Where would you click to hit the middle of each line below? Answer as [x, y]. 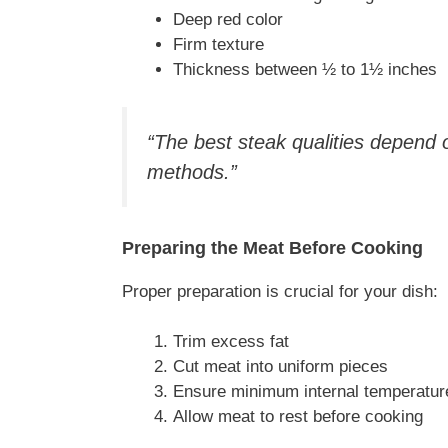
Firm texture [218, 44]
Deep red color [228, 19]
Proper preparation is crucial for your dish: [280, 291]
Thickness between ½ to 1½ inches [305, 69]
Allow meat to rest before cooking [298, 417]
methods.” [192, 172]
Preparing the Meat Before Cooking [272, 247]
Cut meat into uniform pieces [280, 367]
